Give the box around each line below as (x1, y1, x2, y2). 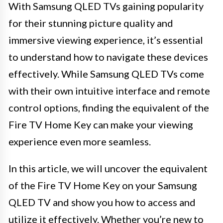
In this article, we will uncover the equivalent (8, 162, 208, 174)
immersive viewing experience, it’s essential (8, 33, 203, 46)
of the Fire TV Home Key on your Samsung (8, 179, 197, 191)
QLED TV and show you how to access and (8, 196, 196, 208)
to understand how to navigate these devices (8, 50, 208, 63)
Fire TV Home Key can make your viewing (8, 118, 193, 130)
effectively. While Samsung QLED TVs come (8, 67, 204, 80)
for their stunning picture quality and (8, 16, 173, 29)
